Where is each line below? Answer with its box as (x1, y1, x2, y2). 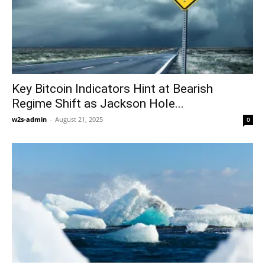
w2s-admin (12, 115, 47, 124)
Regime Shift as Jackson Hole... (12, 96, 184, 111)
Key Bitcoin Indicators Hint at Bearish (12, 82, 213, 96)
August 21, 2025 (55, 115, 103, 124)
